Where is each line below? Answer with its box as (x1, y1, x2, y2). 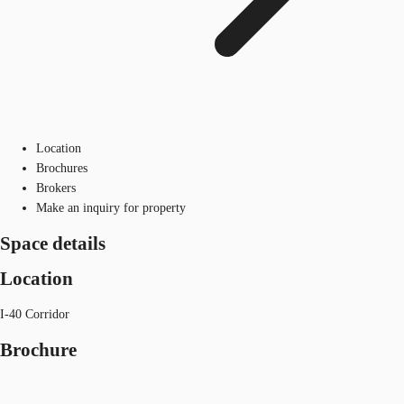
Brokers (36, 180, 76, 195)
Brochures (36, 161, 87, 175)
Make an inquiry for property (36, 200, 186, 215)
